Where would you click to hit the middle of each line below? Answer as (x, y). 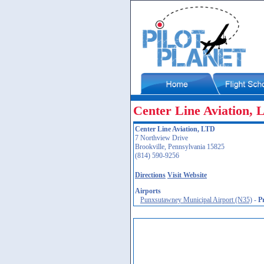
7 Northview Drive (161, 138)
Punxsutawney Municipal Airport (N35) (196, 200)
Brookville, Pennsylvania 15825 (180, 147)
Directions (150, 175)
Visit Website (187, 175)
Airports (148, 191)
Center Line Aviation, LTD (175, 129)
